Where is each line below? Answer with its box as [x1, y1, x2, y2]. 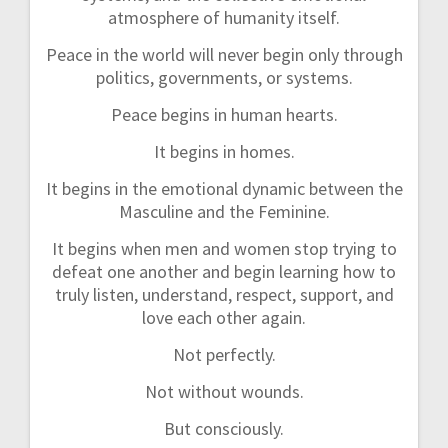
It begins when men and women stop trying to [51, 237, 397, 261]
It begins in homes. [153, 140, 295, 164]
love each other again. [142, 306, 306, 330]
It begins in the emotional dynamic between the [45, 177, 403, 201]
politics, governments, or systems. [95, 66, 353, 90]
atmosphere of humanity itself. [108, 6, 340, 30]
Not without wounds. [144, 380, 304, 404]
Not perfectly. [172, 343, 276, 367]
